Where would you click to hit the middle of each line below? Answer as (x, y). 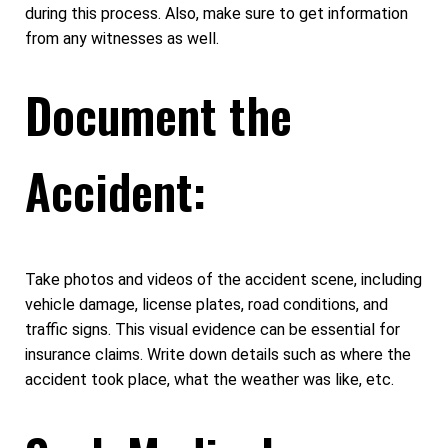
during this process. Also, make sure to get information (216, 13)
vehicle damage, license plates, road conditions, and (206, 304)
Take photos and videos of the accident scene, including (223, 279)
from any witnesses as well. (122, 38)
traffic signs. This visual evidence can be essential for (212, 329)
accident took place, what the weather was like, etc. (209, 379)
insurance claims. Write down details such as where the (218, 354)
